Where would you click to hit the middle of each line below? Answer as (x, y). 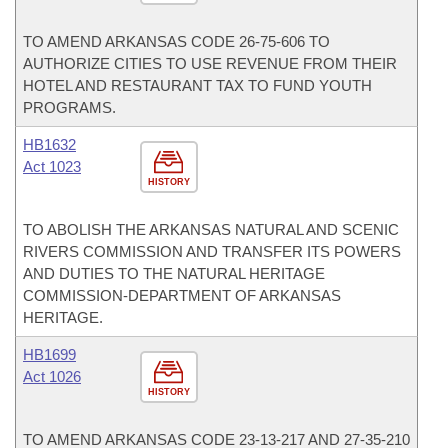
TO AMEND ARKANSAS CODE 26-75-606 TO (176, 41)
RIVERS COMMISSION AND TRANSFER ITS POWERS (212, 251)
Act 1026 (52, 376)
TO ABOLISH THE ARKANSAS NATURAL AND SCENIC (211, 229)
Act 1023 (52, 166)
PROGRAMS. (69, 107)
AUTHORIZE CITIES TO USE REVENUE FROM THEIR (210, 63)
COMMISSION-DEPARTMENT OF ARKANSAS (182, 295)
